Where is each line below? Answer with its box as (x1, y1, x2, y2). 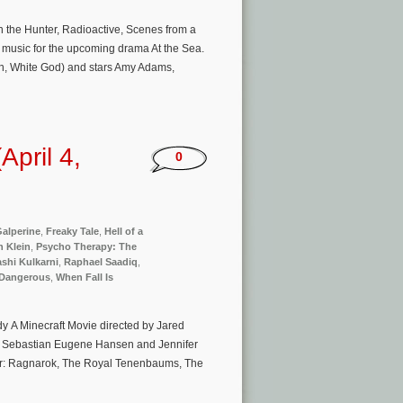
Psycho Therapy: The (36, 240, 137, 252)
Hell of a (104, 225, 143, 237)
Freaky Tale (46, 225, 99, 237)
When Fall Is (56, 271, 113, 282)
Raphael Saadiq (64, 255, 138, 267)
